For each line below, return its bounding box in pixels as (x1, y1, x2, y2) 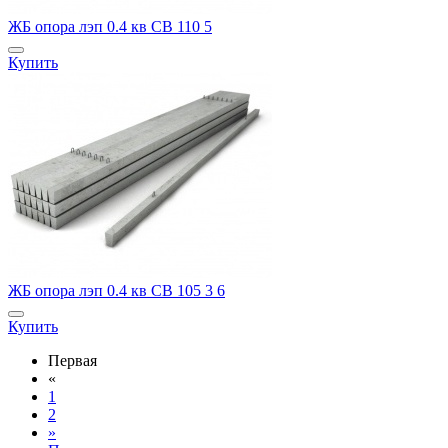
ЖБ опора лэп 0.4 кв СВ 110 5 (8, 18, 212, 36)
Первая (48, 352, 97, 370)
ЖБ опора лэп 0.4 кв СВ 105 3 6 (8, 282, 225, 300)
